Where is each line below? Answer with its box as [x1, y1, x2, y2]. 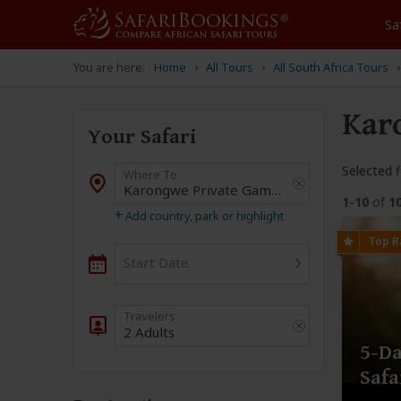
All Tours [206, 59, 253, 75]
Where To [124, 166, 177, 183]
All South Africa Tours [273, 59, 388, 75]
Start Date [124, 253, 189, 271]
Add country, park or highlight [125, 208, 284, 224]
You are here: [73, 59, 145, 75]
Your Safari [88, 124, 197, 149]
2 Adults [124, 323, 175, 341]
